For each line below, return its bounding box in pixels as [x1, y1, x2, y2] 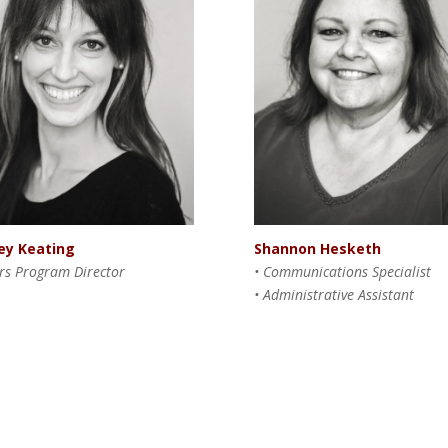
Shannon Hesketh [253, 238, 381, 258]
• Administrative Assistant [253, 284, 414, 304]
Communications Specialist [262, 261, 431, 281]
